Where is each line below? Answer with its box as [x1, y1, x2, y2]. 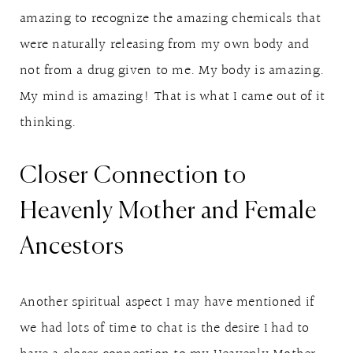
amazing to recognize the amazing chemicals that [20, 6, 321, 30]
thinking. [20, 110, 76, 134]
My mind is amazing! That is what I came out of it [20, 84, 325, 108]
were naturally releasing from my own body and [20, 32, 310, 56]
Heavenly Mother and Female [20, 199, 317, 224]
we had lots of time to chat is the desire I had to [20, 316, 310, 340]
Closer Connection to [20, 164, 247, 188]
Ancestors [20, 235, 124, 259]
